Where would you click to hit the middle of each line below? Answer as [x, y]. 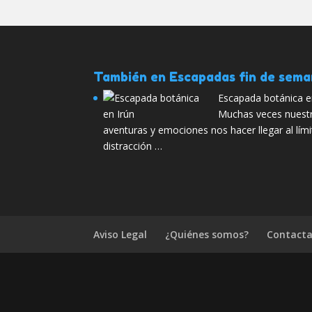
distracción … [133, 146]
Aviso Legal [120, 235]
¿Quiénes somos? [207, 235]
